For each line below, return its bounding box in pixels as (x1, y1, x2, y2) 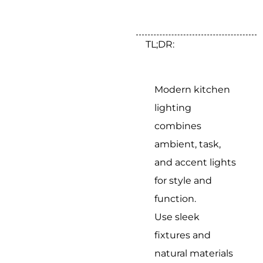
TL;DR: (145, 38, 174, 50)
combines (154, 120, 202, 132)
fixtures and (154, 230, 211, 241)
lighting (154, 102, 192, 114)
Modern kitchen (154, 84, 231, 96)
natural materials (154, 248, 234, 259)
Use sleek (154, 211, 200, 223)
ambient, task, (154, 139, 221, 150)
